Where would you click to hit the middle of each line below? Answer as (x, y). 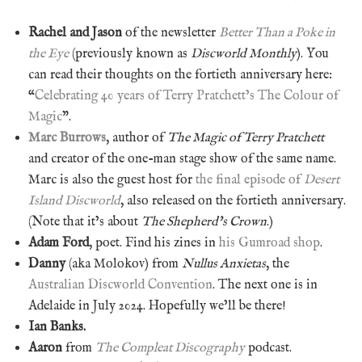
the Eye (48, 54)
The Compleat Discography (170, 348)
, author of (137, 138)
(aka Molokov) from (124, 264)
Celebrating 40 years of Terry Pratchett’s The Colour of (187, 96)
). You (313, 54)
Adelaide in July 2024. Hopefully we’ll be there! (157, 306)
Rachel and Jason (75, 33)
